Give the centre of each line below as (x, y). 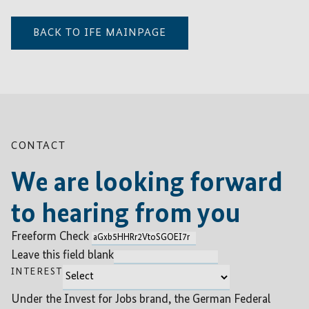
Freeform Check (50, 237)
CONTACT (39, 146)
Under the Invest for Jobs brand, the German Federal (141, 299)
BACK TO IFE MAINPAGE (100, 33)
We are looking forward (147, 183)
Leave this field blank (62, 255)
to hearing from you (126, 215)
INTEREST (37, 272)
